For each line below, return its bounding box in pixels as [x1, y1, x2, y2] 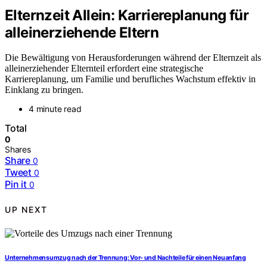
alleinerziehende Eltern [5, 23, 159, 41]
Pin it [5, 178, 27, 191]
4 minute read [29, 104, 82, 114]
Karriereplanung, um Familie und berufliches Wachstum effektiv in [5, 74, 256, 85]
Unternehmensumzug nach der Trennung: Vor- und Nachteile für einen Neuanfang [5, 254, 246, 262]
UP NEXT [5, 204, 48, 215]
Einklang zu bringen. [5, 85, 83, 95]
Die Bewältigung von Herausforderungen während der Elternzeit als [5, 52, 261, 63]
